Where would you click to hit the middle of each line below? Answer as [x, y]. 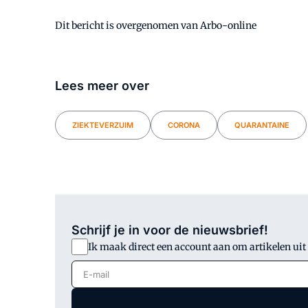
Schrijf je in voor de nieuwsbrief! [170, 230]
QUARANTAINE [262, 125]
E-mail [88, 269]
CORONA [184, 125]
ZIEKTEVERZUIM [103, 125]
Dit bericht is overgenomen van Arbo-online [156, 25]
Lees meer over [102, 86]
